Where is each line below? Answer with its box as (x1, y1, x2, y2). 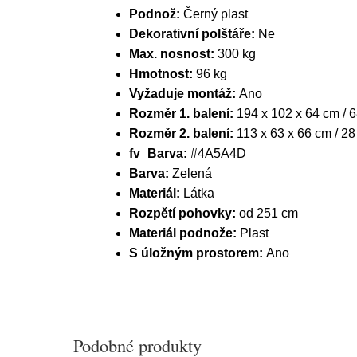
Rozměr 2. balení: (129, 127, 237, 140)
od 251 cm (239, 206, 298, 220)
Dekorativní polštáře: (129, 27, 258, 41)
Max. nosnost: (129, 47, 218, 61)
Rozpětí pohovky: (129, 206, 239, 220)
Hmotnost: (129, 67, 196, 80)
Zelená (172, 167, 212, 180)
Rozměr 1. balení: (129, 107, 237, 120)
